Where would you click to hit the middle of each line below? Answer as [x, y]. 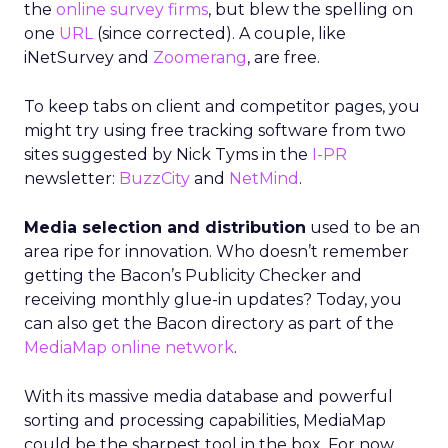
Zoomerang [200, 57]
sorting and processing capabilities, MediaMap [205, 420]
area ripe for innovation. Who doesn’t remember [216, 251]
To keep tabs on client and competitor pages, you [222, 106]
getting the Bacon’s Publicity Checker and [193, 275]
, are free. [283, 57]
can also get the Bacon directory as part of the [209, 323]
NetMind [264, 178]
